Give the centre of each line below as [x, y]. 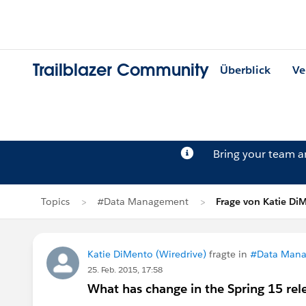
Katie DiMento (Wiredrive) [147, 254]
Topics [55, 201]
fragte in [228, 254]
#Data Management [143, 201]
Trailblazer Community [121, 70]
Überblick [245, 70]
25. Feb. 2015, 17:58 [125, 269]
